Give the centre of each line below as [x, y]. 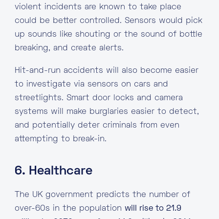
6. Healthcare [54, 172]
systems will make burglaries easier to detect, [107, 112]
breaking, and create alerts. [69, 48]
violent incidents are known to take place [98, 7]
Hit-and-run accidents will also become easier [107, 71]
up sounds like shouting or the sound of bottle [109, 35]
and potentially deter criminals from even [97, 126]
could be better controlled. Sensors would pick [109, 21]
